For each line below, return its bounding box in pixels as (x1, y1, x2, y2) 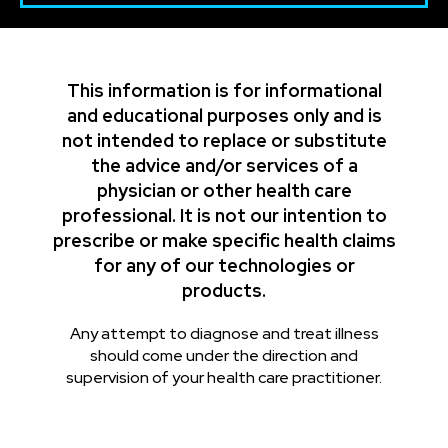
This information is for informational (66, 79, 382, 103)
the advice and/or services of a (90, 154, 358, 178)
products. (182, 279, 266, 303)
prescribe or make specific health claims (52, 229, 396, 253)
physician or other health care (96, 179, 352, 203)
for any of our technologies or (93, 254, 355, 278)
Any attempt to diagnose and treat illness (69, 323, 379, 345)
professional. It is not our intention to (61, 204, 387, 228)
